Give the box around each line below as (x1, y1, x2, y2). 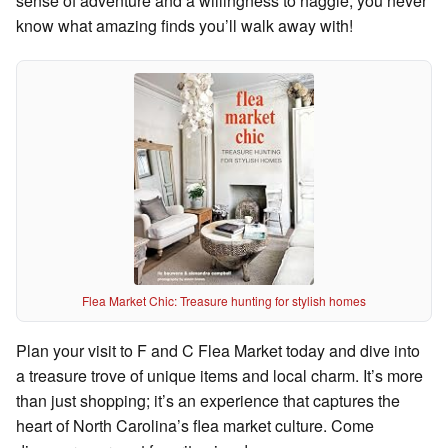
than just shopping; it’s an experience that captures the (16, 389, 400, 413)
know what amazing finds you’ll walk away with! (16, 13, 353, 37)
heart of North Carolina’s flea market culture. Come (16, 414, 374, 438)
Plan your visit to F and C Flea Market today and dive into (16, 339, 420, 363)
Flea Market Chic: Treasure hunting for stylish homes (82, 292, 366, 310)
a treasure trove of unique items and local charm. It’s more (16, 364, 423, 388)
